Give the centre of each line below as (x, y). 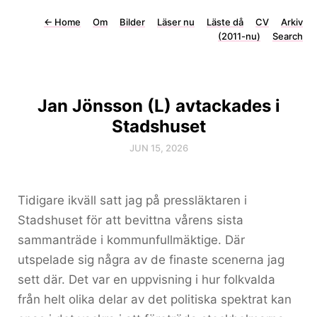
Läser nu (176, 22)
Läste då (225, 22)
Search (288, 36)
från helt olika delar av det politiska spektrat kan (155, 299)
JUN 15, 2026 (158, 148)
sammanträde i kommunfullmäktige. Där (131, 240)
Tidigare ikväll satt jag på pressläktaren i (132, 200)
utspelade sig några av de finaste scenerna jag (151, 260)
